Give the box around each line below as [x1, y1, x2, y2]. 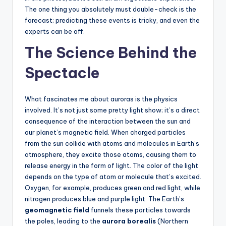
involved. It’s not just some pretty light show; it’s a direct [25, 105, 200, 114]
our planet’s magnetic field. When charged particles [25, 128, 186, 136]
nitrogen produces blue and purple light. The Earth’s [25, 194, 184, 203]
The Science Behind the [25, 43, 197, 62]
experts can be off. [25, 27, 85, 35]
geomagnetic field [25, 205, 89, 214]
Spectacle [25, 63, 99, 82]
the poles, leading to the [25, 216, 102, 225]
